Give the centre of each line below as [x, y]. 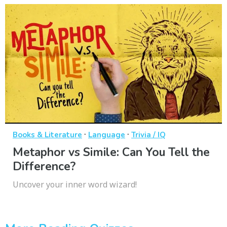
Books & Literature [47, 135]
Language [107, 135]
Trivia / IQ [148, 135]
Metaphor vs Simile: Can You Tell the [111, 153]
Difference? [44, 167]
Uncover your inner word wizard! [75, 185]
